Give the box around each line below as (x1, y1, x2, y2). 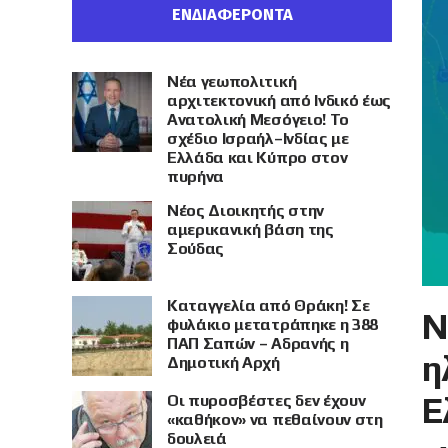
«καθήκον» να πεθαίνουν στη (167, 410, 383, 429)
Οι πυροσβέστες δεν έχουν (167, 391, 366, 410)
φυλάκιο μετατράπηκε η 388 (167, 315, 378, 334)
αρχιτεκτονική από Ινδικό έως (167, 91, 392, 110)
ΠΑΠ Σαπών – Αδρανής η (167, 334, 349, 353)
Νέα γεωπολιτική (167, 72, 297, 91)
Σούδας (167, 239, 225, 258)
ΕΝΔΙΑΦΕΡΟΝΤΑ (171, 5, 293, 24)
